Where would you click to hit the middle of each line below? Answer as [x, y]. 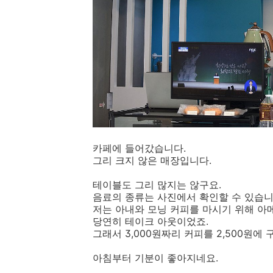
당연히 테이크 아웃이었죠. [151, 222]
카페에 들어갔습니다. [139, 148]
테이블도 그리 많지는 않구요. [157, 185]
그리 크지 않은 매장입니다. [152, 161]
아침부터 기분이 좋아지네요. [155, 258]
